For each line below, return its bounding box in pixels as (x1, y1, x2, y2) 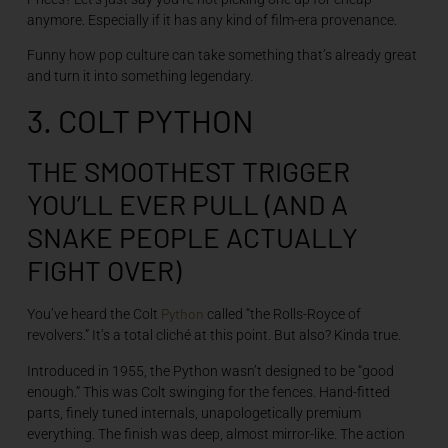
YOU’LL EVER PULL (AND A (26, 187, 348, 222)
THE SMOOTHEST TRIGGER (26, 154, 350, 189)
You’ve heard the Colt (26, 306, 161, 323)
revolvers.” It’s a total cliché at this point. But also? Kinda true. (26, 327, 401, 344)
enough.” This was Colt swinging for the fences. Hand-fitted (26, 383, 390, 400)
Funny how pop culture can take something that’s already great (26, 47, 417, 64)
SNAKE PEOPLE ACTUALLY (26, 220, 358, 255)
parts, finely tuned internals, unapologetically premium (26, 404, 361, 421)
